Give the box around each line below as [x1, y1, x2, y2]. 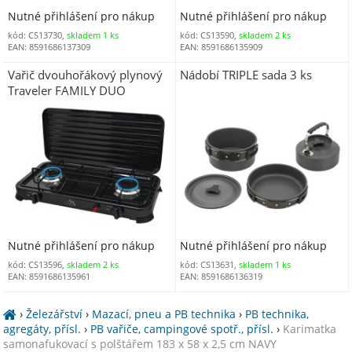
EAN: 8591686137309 [7, 41, 90, 53]
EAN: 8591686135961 [7, 270, 90, 283]
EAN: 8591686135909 [180, 41, 263, 53]
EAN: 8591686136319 [180, 270, 263, 283]
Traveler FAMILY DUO [7, 82, 126, 98]
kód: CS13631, [180, 258, 240, 271]
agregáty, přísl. [3, 321, 82, 336]
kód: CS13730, [7, 29, 67, 42]
